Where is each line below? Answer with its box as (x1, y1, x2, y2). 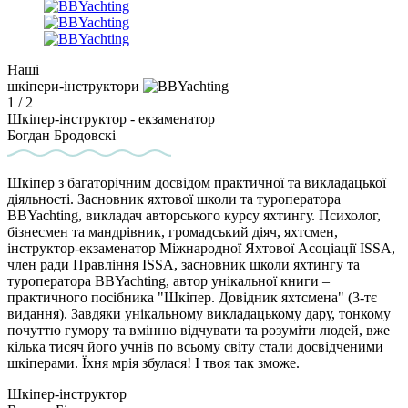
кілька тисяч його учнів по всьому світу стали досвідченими (7, 339, 383, 355)
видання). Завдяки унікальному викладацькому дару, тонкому (7, 306, 391, 322)
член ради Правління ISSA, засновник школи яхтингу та (7, 257, 360, 273)
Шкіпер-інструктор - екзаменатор (7, 111, 215, 127)
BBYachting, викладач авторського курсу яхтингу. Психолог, (7, 208, 381, 224)
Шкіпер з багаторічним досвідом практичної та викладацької (7, 175, 386, 191)
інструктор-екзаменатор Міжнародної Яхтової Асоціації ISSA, (7, 240, 395, 257)
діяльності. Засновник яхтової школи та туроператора (7, 191, 341, 208)
